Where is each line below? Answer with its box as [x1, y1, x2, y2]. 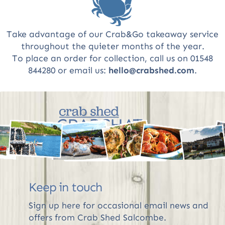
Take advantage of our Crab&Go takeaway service [7, 28, 218, 40]
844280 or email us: [28, 64, 108, 76]
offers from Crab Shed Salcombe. [29, 211, 166, 223]
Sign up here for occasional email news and [29, 199, 208, 211]
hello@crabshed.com [108, 64, 194, 76]
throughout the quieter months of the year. [21, 40, 204, 52]
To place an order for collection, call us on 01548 [12, 52, 213, 64]
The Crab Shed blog [69, 147, 153, 158]
